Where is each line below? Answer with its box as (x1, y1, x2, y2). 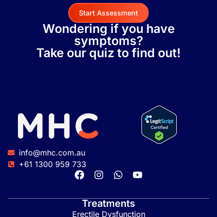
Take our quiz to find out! (36, 45, 181, 60)
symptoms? (74, 33, 143, 48)
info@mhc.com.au (18, 147, 85, 157)
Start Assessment (79, 8, 138, 17)
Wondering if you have (42, 21, 175, 36)
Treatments (82, 197, 135, 209)
